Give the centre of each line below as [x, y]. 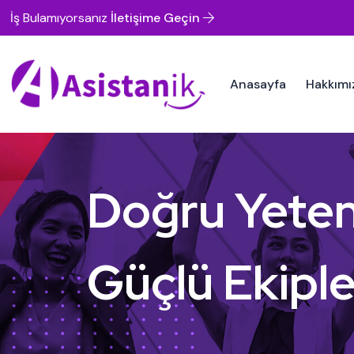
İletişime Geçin [157, 17]
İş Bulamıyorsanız [61, 17]
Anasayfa [258, 84]
